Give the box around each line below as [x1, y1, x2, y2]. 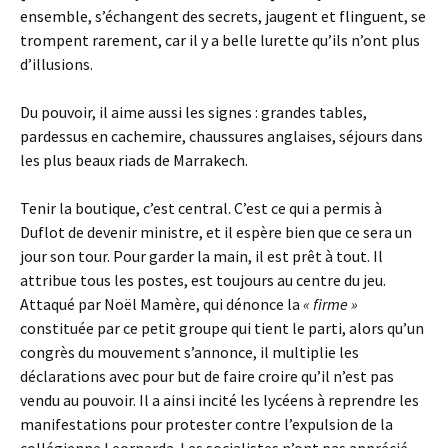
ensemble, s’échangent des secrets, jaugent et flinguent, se [20, 6, 426, 26]
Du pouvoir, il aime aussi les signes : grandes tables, [20, 102, 367, 122]
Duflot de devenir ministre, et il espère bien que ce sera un [20, 222, 412, 242]
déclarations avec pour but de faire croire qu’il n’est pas [20, 366, 394, 386]
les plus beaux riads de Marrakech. [20, 150, 248, 170]
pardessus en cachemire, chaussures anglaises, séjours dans [20, 126, 423, 146]
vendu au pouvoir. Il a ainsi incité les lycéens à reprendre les [20, 390, 419, 410]
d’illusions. [20, 54, 93, 74]
